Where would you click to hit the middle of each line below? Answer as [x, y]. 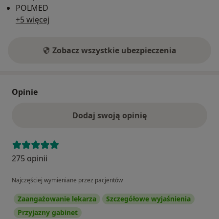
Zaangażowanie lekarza [57, 198]
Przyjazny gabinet [48, 212]
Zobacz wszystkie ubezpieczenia [114, 50]
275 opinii [30, 158]
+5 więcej [33, 19]
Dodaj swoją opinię [109, 115]
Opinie [25, 92]
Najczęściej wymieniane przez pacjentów [67, 180]
